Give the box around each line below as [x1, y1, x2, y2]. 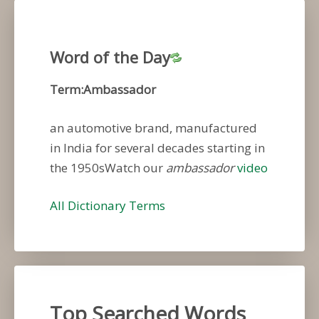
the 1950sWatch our [50, 159, 166, 176]
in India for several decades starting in [50, 139, 265, 156]
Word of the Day [50, 46, 170, 68]
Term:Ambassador [50, 81, 156, 98]
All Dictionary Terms [50, 197, 165, 214]
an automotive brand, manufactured [50, 119, 257, 136]
